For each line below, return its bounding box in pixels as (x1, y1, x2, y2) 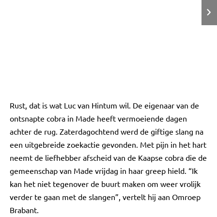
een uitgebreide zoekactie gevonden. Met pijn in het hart (10, 139, 206, 149)
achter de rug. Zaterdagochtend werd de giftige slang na (10, 126, 203, 136)
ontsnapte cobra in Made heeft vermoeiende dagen (10, 113, 187, 123)
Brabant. (10, 205, 39, 215)
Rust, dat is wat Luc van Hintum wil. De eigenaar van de (10, 100, 199, 110)
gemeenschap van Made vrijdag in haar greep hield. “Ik (10, 166, 198, 175)
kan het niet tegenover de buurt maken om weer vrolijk (10, 179, 201, 188)
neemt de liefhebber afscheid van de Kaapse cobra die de (10, 153, 207, 162)
